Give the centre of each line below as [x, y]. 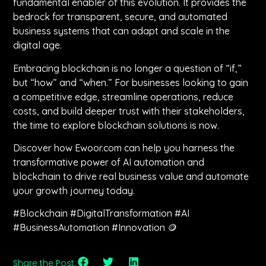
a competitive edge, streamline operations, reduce [123, 96]
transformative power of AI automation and [109, 162]
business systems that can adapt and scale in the [122, 31]
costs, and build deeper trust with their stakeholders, [129, 111]
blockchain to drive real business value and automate [131, 176]
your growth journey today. [74, 190]
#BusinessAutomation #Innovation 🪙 [95, 228]
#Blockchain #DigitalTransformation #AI [102, 213]
